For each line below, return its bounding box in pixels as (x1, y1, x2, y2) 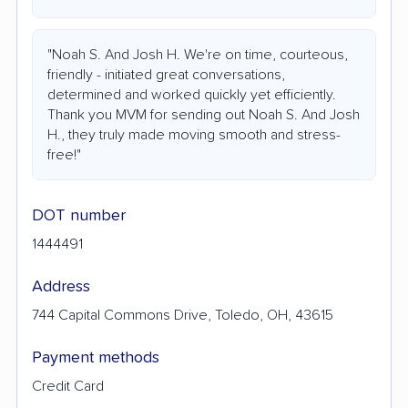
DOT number (32, 207, 126, 224)
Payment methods (32, 349, 159, 366)
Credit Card (32, 378, 104, 393)
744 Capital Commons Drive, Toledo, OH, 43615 (32, 307, 333, 322)
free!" (47, 147, 81, 162)
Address (32, 278, 90, 295)
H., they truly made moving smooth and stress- (47, 127, 341, 142)
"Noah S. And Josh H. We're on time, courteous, (47, 46, 348, 62)
